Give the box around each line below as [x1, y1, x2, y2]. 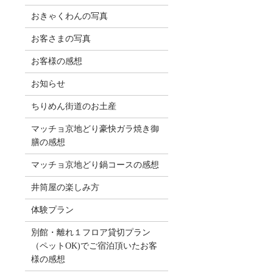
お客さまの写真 [30, 34, 91, 43]
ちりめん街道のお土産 [30, 101, 116, 111]
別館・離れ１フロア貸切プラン [30, 227, 151, 237]
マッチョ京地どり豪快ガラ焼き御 [30, 124, 159, 133]
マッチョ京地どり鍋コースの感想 [30, 160, 159, 169]
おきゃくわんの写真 [30, 11, 108, 21]
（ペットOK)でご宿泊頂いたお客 [30, 241, 157, 250]
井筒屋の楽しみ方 [30, 182, 99, 192]
